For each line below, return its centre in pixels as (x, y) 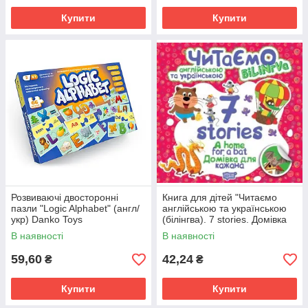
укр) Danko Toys (47, 220)
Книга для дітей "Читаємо (220, 198)
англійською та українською (224, 209)
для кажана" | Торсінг (210, 231)
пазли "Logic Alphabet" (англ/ (75, 209)
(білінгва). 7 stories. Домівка (224, 220)
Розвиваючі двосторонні (65, 198)
